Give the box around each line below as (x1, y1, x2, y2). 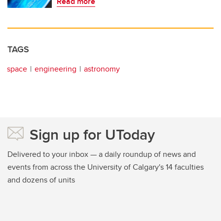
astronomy (84, 63, 120, 75)
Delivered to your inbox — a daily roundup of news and (7, 148, 196, 160)
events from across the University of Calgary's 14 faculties (7, 161, 204, 173)
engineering (35, 63, 76, 75)
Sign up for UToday (30, 124, 155, 146)
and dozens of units (7, 174, 75, 186)
